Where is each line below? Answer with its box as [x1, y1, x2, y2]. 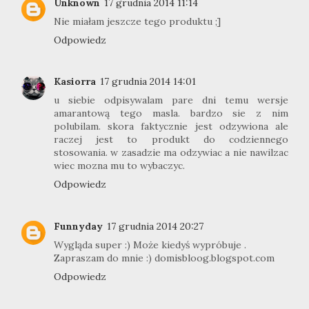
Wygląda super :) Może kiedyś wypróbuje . [54, 238, 246, 251]
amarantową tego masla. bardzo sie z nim [54, 107, 288, 120]
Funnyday [54, 219, 103, 232]
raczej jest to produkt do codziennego [54, 133, 288, 146]
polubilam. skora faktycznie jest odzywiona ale [54, 120, 288, 133]
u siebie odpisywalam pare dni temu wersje [54, 94, 288, 107]
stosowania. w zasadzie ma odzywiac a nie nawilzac [54, 146, 288, 159]
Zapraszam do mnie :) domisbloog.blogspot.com [54, 251, 275, 264]
